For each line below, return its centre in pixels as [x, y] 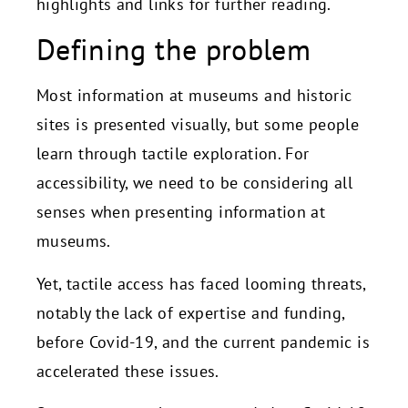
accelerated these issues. [128, 371]
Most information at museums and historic [194, 96]
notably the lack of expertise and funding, [191, 312]
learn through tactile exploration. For [173, 154]
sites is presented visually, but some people [198, 125]
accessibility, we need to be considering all [195, 183]
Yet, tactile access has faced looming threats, [201, 283]
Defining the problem [174, 50]
